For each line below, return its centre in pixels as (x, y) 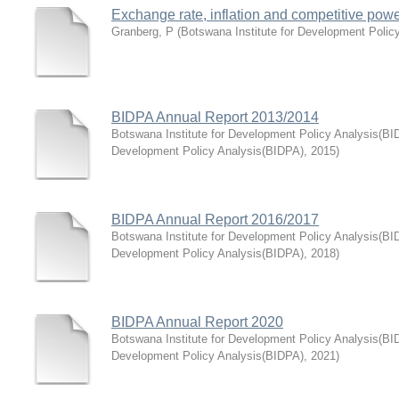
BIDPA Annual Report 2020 (197, 322)
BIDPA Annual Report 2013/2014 (215, 117)
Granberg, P (142, 32)
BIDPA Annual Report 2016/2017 (215, 220)
